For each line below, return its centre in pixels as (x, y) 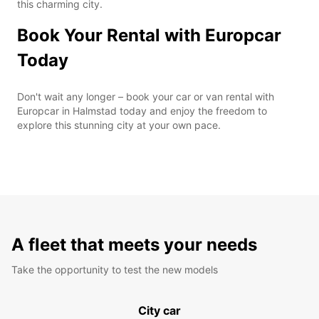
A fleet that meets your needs (134, 244)
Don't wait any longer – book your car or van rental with (146, 96)
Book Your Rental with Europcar (149, 35)
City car (159, 310)
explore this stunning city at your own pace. (119, 125)
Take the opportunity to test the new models (115, 269)
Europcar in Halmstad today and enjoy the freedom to (142, 110)
